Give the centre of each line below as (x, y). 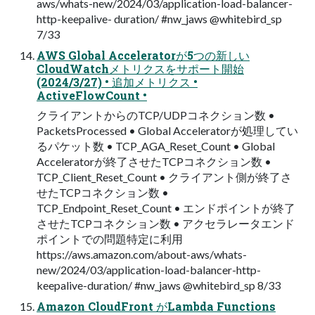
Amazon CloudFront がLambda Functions (156, 306)
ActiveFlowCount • (92, 95)
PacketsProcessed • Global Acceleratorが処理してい (167, 130)
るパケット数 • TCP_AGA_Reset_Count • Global (156, 146)
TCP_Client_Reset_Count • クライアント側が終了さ (164, 176)
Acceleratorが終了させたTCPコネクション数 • (154, 161)
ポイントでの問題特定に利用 (110, 238)
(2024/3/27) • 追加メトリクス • (117, 82)
